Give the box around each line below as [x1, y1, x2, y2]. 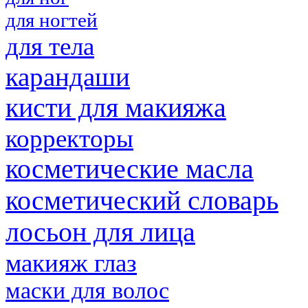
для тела [5, 32, 94, 60]
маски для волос [5, 277, 169, 303]
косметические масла [5, 153, 254, 184]
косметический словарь [5, 185, 278, 216]
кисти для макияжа [5, 92, 226, 123]
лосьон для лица [5, 217, 195, 247]
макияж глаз [5, 248, 137, 277]
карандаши [5, 61, 130, 91]
